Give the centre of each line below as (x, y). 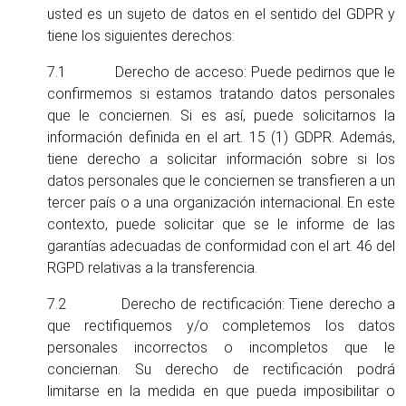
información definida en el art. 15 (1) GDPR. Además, (221, 137)
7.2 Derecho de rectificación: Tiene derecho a (221, 304)
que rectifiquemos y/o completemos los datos (221, 326)
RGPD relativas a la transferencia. (152, 268)
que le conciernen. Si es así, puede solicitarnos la (221, 116)
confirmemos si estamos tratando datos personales (221, 94)
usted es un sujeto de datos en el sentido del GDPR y (221, 14)
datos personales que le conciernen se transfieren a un (221, 181)
